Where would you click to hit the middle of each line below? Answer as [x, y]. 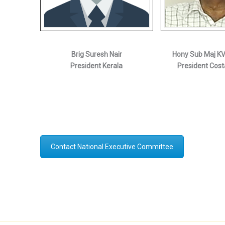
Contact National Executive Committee [112, 147]
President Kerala [96, 66]
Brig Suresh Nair [96, 54]
